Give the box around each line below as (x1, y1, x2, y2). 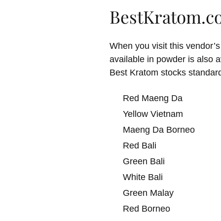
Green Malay (123, 187, 174, 198)
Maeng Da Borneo (123, 124, 195, 135)
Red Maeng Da (123, 93, 183, 103)
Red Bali (123, 140, 156, 150)
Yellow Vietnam (123, 109, 183, 119)
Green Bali (123, 156, 165, 166)
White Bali (123, 172, 163, 182)
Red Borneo (123, 203, 170, 214)
